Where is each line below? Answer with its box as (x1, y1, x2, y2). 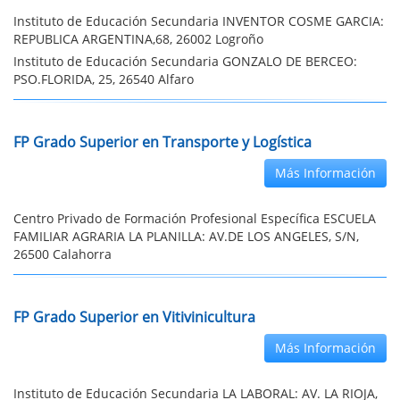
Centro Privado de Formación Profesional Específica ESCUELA (13, 210, 376, 227)
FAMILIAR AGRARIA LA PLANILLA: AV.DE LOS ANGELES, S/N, (13, 228, 359, 245)
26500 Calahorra (13, 246, 112, 262)
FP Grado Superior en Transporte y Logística (13, 132, 312, 152)
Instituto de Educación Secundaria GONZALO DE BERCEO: (13, 53, 357, 70)
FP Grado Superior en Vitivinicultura (13, 307, 255, 327)
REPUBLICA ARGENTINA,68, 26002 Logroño (13, 30, 263, 47)
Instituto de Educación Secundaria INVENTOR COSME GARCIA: (13, 12, 384, 29)
